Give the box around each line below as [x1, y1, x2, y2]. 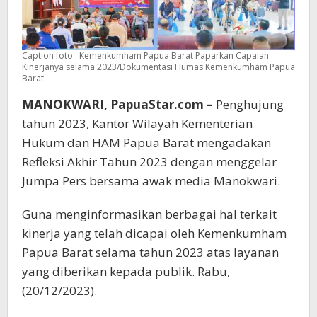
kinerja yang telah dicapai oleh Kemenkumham [22, 225, 287, 242]
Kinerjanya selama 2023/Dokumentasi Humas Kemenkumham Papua [22, 61, 295, 74]
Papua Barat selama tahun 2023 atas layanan [22, 244, 279, 261]
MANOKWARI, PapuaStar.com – [22, 96, 213, 113]
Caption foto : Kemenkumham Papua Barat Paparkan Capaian [22, 50, 269, 62]
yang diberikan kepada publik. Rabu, [22, 263, 230, 280]
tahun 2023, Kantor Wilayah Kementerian [22, 115, 253, 132]
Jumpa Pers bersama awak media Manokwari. [22, 173, 280, 190]
